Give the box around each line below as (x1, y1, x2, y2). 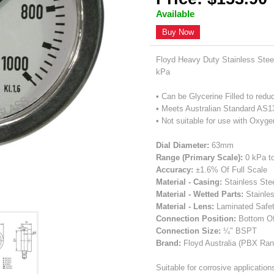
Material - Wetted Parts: (156, 189, 244, 199)
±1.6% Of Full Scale (193, 165, 268, 174)
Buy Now (162, 27, 194, 37)
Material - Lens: (156, 201, 215, 211)
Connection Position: (156, 213, 237, 223)
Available (156, 8, 195, 19)
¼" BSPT (221, 226, 257, 235)
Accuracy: (156, 165, 194, 174)
